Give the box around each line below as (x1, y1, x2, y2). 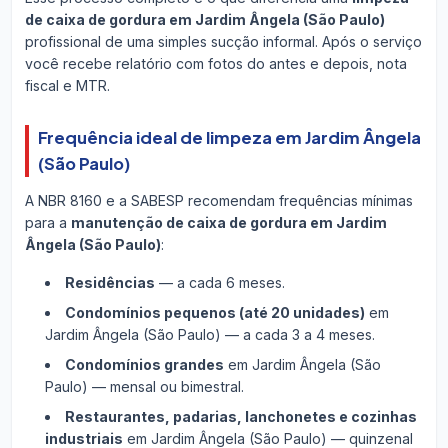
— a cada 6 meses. (154, 274, 285, 292)
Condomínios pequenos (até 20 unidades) (64, 304, 365, 322)
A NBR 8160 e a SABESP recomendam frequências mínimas (24, 192, 413, 210)
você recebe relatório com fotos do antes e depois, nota (24, 54, 407, 72)
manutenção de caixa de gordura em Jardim (70, 214, 387, 232)
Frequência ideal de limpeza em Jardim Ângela (37, 126, 421, 148)
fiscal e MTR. (24, 76, 110, 94)
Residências (64, 274, 155, 292)
